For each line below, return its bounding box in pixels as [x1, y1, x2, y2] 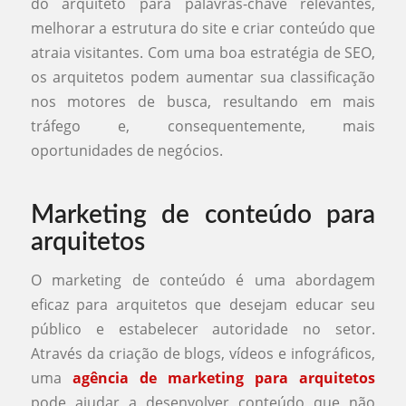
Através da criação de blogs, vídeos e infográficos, [30, 343, 376, 363]
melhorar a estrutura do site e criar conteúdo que [30, 18, 376, 39]
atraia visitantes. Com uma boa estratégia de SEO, [30, 43, 376, 63]
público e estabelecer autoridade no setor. [30, 318, 376, 339]
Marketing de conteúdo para [30, 202, 376, 228]
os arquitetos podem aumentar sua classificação [30, 67, 376, 88]
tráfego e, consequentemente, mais [30, 116, 376, 137]
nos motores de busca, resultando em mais [30, 92, 376, 112]
